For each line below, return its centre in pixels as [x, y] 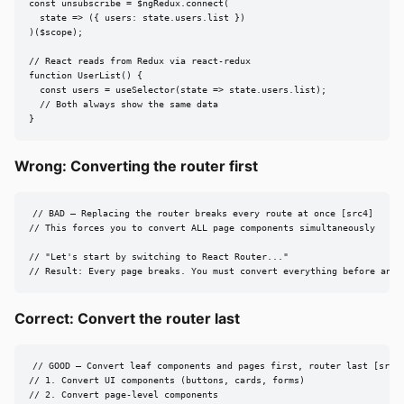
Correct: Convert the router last [127, 319]
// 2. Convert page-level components [124, 395]
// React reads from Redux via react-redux [140, 61]
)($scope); [56, 32]
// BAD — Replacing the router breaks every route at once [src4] [202, 214]
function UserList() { [86, 76]
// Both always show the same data [124, 105]
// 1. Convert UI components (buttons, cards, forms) [167, 381]
